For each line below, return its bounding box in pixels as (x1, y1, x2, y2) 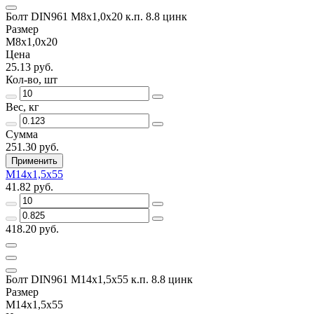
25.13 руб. (6, 60, 53, 73)
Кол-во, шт (6, 73, 57, 86)
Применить (11, 155, 57, 166)
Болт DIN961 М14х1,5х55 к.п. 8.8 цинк (6, 273, 193, 285)
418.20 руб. (6, 222, 59, 235)
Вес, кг (6, 100, 39, 113)
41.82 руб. (6, 180, 53, 193)
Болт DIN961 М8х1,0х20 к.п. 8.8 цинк (6, 10, 187, 22)
